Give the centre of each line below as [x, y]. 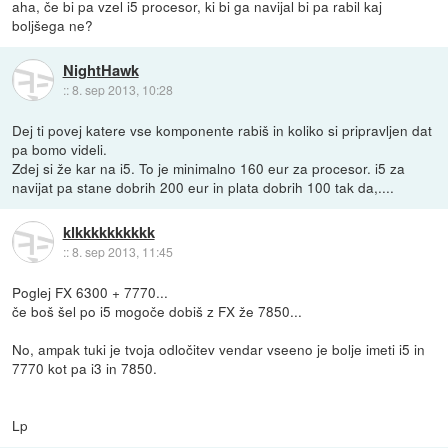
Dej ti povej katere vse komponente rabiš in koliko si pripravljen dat [222, 129]
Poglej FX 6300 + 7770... [90, 291]
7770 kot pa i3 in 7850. [85, 367]
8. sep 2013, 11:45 [122, 252]
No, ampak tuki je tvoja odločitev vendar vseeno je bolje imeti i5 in [219, 348]
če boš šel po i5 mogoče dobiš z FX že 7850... [157, 310]
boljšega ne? [53, 24]
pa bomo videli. [60, 148]
